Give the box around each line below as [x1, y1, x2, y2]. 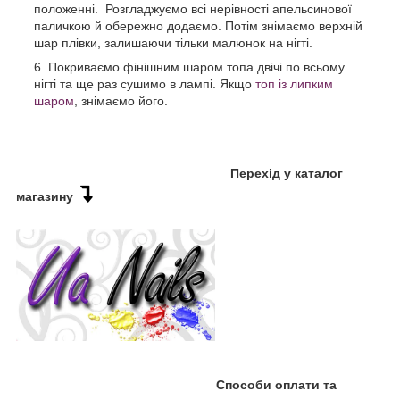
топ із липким [255, 76, 333, 91]
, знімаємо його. [74, 93, 168, 108]
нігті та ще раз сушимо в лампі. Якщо [34, 76, 255, 91]
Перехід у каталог [227, 165, 343, 180]
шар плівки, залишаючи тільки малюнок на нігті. [34, 35, 312, 50]
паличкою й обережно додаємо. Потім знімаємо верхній [34, 18, 362, 33]
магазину [16, 188, 80, 204]
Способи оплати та [216, 377, 337, 392]
